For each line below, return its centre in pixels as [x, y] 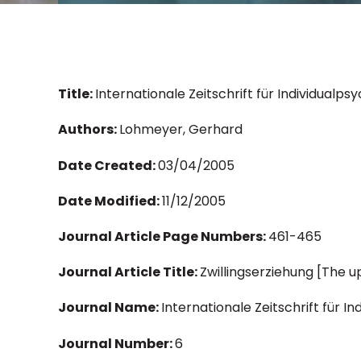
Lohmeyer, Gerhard [181, 130]
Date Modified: [110, 201]
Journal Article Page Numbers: [163, 236]
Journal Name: [110, 308]
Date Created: [108, 165]
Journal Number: [116, 343]
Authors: [89, 130]
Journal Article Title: [129, 272]
